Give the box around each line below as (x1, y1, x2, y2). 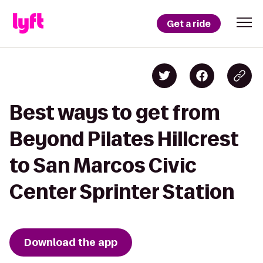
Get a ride (167, 17, 211, 30)
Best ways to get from (9, 102, 220, 123)
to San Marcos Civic (9, 154, 197, 176)
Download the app (24, 235, 117, 249)
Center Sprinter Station (9, 181, 234, 203)
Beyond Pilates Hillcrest (9, 128, 239, 150)
